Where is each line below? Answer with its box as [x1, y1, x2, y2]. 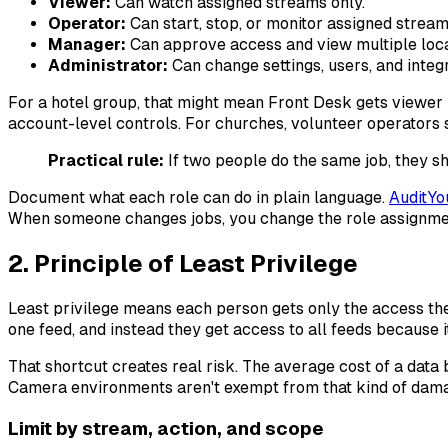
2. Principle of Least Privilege [8, 250, 358, 278]
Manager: [48, 35, 126, 55]
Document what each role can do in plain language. [8, 188, 389, 208]
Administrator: [48, 56, 168, 76]
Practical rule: [48, 151, 164, 171]
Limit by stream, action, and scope [8, 417, 324, 439]
